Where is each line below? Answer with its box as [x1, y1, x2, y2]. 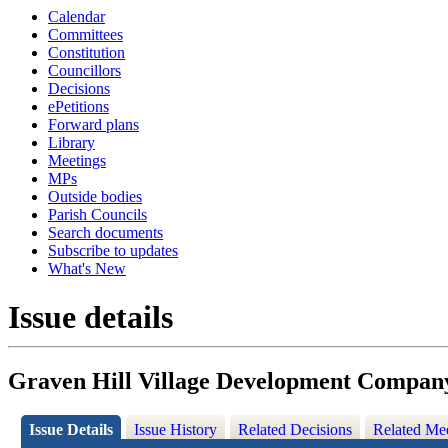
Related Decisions [238, 421, 353, 439]
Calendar [48, 8, 105, 25]
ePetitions [48, 98, 109, 115]
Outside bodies [48, 188, 142, 205]
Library [48, 134, 95, 151]
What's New [48, 260, 126, 277]
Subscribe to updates [48, 242, 178, 259]
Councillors [48, 62, 121, 79]
